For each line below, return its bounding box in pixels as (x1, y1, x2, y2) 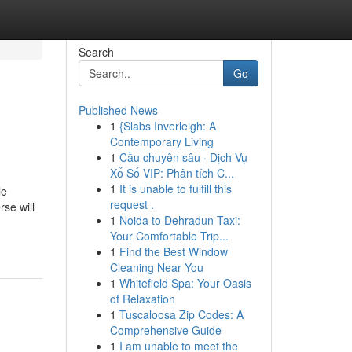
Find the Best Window (119, 244, 228, 259)
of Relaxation (109, 291, 175, 306)
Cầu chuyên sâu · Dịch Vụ (119, 149, 247, 165)
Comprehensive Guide (109, 322, 222, 338)
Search (78, 44, 114, 60)
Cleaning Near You (109, 259, 203, 275)
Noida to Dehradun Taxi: (119, 212, 240, 228)
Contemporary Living (109, 134, 214, 149)
